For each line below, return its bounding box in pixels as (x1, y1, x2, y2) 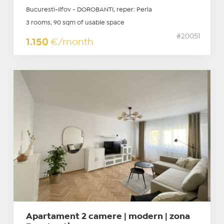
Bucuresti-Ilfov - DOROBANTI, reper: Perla (25, 7, 152, 13)
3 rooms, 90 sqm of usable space (25, 20, 124, 26)
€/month (50, 38, 93, 47)
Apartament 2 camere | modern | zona (25, 212, 190, 220)
